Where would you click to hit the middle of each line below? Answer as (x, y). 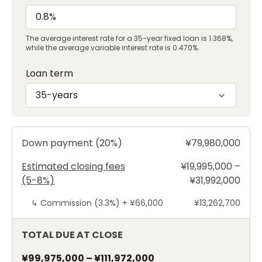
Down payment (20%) (72, 143)
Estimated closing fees (73, 167)
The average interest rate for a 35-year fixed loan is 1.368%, (129, 39)
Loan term (49, 74)
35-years (57, 95)
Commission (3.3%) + (85, 203)
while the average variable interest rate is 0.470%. (113, 48)
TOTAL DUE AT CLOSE (72, 235)
